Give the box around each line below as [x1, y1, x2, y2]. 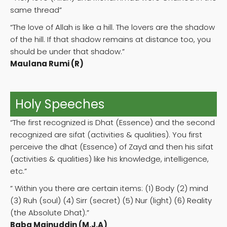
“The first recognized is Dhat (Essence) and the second [10, 117, 215, 128]
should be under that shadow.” [10, 46, 125, 57]
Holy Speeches [15, 96, 104, 113]
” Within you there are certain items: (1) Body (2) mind [10, 183, 208, 194]
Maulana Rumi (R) [10, 58, 84, 69]
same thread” [10, 5, 62, 16]
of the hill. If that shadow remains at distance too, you [10, 34, 211, 45]
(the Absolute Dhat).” [10, 207, 89, 218]
